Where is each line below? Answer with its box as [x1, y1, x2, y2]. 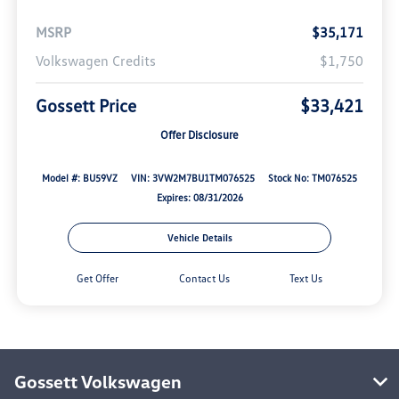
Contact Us [178, 272, 230, 286]
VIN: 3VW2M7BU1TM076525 [130, 172, 255, 184]
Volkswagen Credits [35, 52, 156, 70]
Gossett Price [35, 94, 136, 117]
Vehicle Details [167, 232, 232, 244]
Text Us [289, 272, 322, 286]
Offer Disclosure [160, 127, 239, 142]
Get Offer [77, 272, 119, 286]
